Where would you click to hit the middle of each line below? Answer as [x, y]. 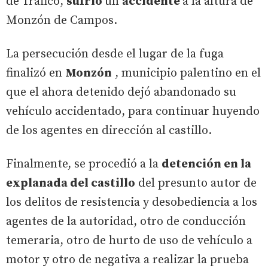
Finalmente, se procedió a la [84, 164]
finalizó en [36, 73]
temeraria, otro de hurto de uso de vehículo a [129, 240]
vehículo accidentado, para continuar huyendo [133, 111]
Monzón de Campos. [62, 20]
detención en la [206, 164]
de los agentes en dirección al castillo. [109, 130]
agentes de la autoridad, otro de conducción [126, 221]
